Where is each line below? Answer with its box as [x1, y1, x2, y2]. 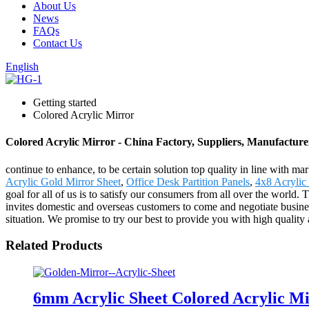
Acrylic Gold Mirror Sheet [6, 175, 121, 188]
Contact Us [33, 37, 82, 49]
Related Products [6, 238, 102, 253]
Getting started [33, 97, 97, 108]
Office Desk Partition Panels [126, 175, 250, 188]
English [6, 61, 39, 72]
